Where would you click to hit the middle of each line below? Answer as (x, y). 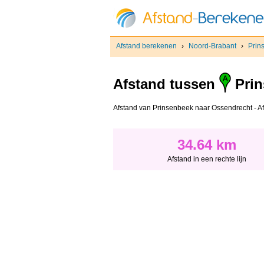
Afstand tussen (166, 84)
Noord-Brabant (212, 46)
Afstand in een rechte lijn (207, 159)
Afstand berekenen (146, 46)
